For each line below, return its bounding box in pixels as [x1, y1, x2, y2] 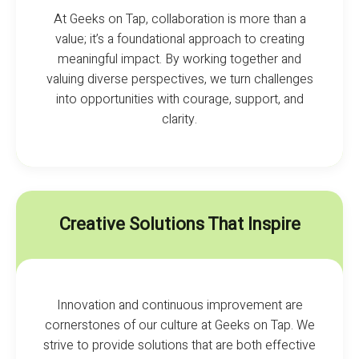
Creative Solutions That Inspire [58, 211, 301, 237]
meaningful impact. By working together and [58, 49, 301, 69]
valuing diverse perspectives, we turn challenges [46, 69, 313, 89]
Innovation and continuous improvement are [56, 295, 303, 315]
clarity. [162, 109, 197, 129]
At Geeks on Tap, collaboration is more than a [53, 9, 306, 29]
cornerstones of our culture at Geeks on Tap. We [44, 315, 315, 335]
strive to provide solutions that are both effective [43, 335, 316, 355]
